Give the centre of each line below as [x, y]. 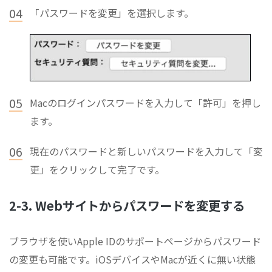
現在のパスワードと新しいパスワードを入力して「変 [146, 151]
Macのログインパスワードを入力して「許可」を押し [145, 103]
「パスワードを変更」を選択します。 [112, 13]
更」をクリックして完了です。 [97, 170]
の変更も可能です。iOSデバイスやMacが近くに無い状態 [132, 260]
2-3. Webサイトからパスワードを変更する [127, 206]
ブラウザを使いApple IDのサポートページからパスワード [135, 241]
